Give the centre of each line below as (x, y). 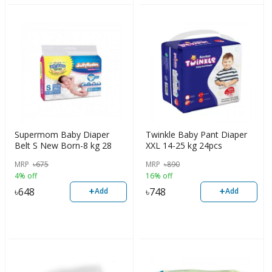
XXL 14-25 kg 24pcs (184, 145)
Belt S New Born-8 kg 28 (63, 145)
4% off (26, 176)
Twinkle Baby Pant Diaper (196, 134)
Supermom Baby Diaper (62, 134)
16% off (159, 176)
